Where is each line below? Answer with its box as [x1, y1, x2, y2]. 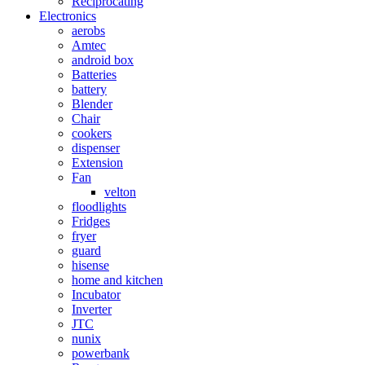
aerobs [72, 24, 105, 37]
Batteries [72, 68, 117, 81]
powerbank [72, 346, 130, 360]
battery [72, 82, 107, 96]
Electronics [39, 9, 96, 23]
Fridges [72, 214, 110, 228]
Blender [72, 97, 112, 111]
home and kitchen [72, 273, 163, 287]
